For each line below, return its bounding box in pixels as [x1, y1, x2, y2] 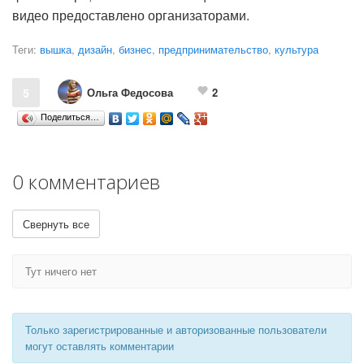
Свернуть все [23, 216, 89, 232]
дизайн [78, 41, 112, 58]
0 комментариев [12, 168, 160, 196]
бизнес [119, 41, 152, 58]
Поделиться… [41, 112, 99, 123]
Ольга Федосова [87, 84, 173, 100]
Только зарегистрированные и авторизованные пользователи [25, 322, 327, 338]
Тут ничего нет [25, 263, 97, 279]
